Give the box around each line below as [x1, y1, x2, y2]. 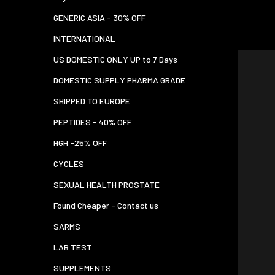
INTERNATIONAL [53, 33, 115, 44]
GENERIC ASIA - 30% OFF [53, 12, 145, 23]
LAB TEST [53, 242, 92, 252]
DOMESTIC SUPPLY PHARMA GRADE [53, 75, 185, 85]
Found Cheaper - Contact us [53, 200, 158, 211]
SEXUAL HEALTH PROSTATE [53, 179, 160, 190]
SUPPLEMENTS [53, 263, 111, 273]
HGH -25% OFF [53, 137, 107, 148]
